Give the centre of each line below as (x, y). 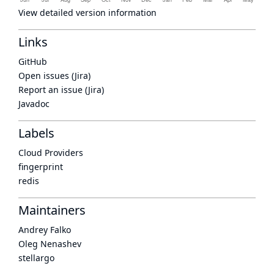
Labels (36, 133)
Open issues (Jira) (54, 76)
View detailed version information (87, 13)
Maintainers (52, 210)
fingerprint (41, 167)
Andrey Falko (45, 230)
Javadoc (34, 104)
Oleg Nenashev (50, 244)
